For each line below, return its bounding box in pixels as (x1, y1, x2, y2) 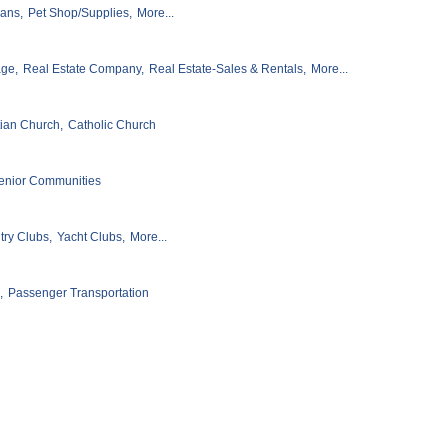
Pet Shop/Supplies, (28, 6, 132, 21)
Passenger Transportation (8, 285, 149, 300)
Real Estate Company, (23, 62, 144, 77)
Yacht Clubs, (57, 229, 125, 244)
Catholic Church (68, 117, 156, 132)
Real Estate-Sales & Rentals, (149, 62, 306, 77)
